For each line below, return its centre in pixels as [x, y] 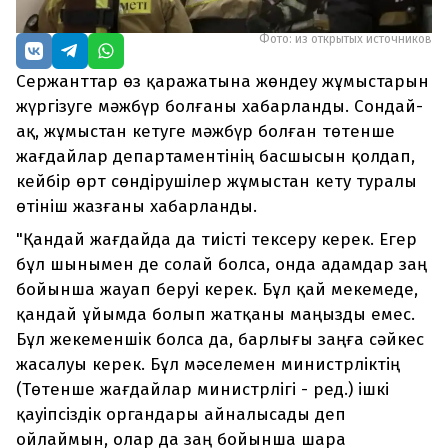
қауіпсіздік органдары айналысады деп [181, 415]
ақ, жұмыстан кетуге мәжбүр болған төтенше [205, 132]
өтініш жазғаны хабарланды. [136, 207]
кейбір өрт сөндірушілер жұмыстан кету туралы [216, 182]
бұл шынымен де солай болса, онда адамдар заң [221, 265]
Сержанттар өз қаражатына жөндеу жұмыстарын [222, 82]
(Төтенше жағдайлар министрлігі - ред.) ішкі [202, 390]
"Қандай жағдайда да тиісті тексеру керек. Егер [216, 240]
